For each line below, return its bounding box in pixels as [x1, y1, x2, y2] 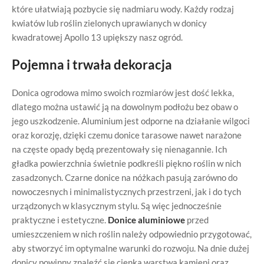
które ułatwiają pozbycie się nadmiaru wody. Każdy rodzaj [12, 4, 234, 14]
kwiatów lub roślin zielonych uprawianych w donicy [12, 18, 207, 28]
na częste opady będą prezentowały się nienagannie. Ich [12, 144, 227, 154]
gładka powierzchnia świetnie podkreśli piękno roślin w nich [12, 158, 241, 169]
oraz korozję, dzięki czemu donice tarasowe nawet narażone [12, 130, 242, 140]
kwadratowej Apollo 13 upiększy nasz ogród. [12, 32, 183, 42]
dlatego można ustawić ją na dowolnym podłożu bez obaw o [12, 101, 238, 112]
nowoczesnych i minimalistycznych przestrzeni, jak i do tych [12, 186, 241, 197]
